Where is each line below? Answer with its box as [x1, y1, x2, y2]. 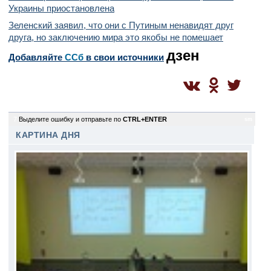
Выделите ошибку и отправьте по [19, 116, 123, 123]
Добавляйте [8, 52, 65, 62]
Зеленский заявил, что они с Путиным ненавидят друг [8, 20, 233, 30]
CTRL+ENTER [123, 116, 167, 123]
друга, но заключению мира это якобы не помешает [8, 32, 223, 42]
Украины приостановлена [8, 3, 114, 13]
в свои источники [83, 52, 164, 62]
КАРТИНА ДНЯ [16, 131, 80, 140]
